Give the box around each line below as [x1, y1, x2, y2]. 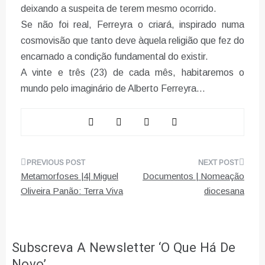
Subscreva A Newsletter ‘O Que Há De [12, 238, 236, 258]
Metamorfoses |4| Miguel [21, 171, 118, 182]
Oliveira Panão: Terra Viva [21, 186, 123, 196]
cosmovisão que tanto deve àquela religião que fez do [21, 35, 244, 46]
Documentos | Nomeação [143, 171, 244, 182]
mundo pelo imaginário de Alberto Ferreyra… [21, 83, 205, 94]
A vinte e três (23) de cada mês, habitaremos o [21, 67, 244, 78]
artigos [20, 202, 70, 225]
